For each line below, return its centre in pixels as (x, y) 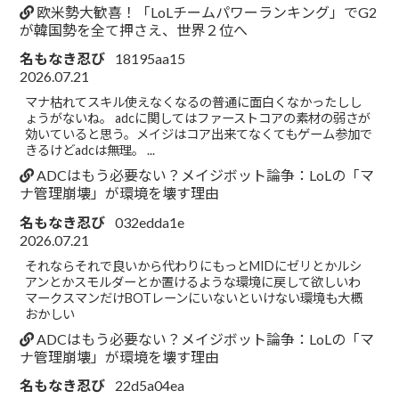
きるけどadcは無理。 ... (90, 151)
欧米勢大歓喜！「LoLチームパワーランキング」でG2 (206, 12)
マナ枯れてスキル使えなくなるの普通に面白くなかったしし (194, 102)
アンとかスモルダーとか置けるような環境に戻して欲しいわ (193, 281)
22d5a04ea (150, 386)
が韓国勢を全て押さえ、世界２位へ (134, 29)
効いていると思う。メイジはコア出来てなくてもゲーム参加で (199, 134)
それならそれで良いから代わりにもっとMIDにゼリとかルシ (194, 265)
